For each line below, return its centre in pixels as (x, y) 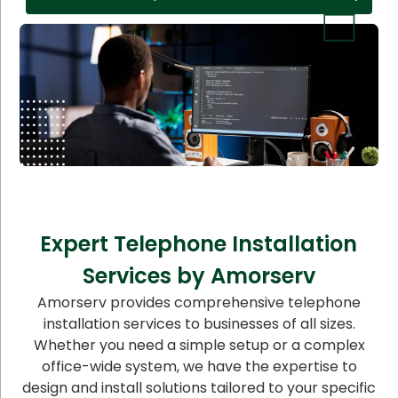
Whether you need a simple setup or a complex (199, 345)
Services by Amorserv (199, 275)
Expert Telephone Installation (199, 243)
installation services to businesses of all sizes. (199, 323)
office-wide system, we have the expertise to (199, 366)
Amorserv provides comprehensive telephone (199, 302)
